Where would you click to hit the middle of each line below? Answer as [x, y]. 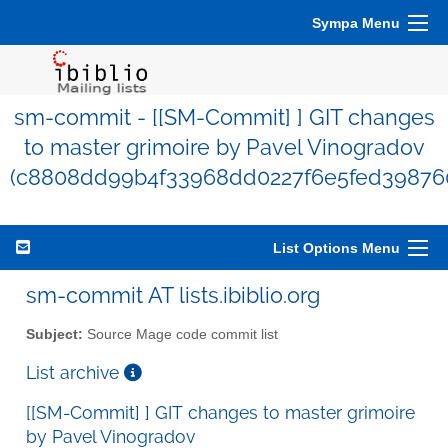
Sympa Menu [356, 23]
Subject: [54, 334]
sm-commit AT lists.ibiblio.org [173, 295]
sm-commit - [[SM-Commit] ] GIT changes [224, 117]
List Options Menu [336, 248]
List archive [75, 372]
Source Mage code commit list [180, 334]
